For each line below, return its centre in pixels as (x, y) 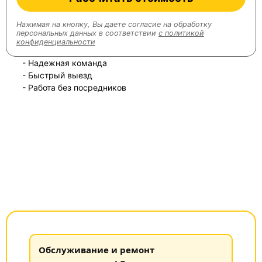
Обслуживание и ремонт (96, 249)
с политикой (181, 33)
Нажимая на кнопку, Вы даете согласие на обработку (114, 25)
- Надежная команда (65, 63)
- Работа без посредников (74, 87)
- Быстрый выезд (57, 75)
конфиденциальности (56, 42)
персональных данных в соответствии (87, 33)
